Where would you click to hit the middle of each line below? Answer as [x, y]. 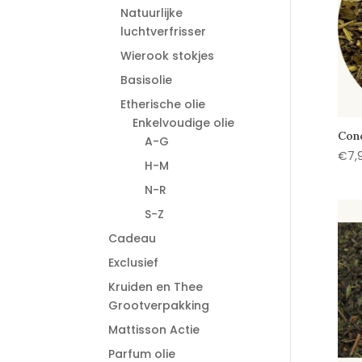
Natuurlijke [152, 13]
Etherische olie [163, 104]
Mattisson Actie [154, 330]
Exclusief [134, 263]
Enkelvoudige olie [184, 123]
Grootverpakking [159, 305]
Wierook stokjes [168, 56]
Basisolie [147, 80]
